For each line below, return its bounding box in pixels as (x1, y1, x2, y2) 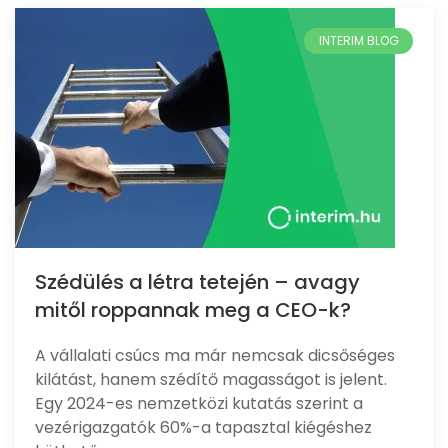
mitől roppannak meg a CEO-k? (35, 296, 351, 324)
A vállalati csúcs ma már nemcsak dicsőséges (35, 344, 395, 367)
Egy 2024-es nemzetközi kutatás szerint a (35, 392, 363, 415)
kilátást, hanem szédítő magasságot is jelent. (35, 368, 387, 391)
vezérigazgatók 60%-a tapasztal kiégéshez (35, 416, 372, 439)
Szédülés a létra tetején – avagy (35, 268, 360, 296)
